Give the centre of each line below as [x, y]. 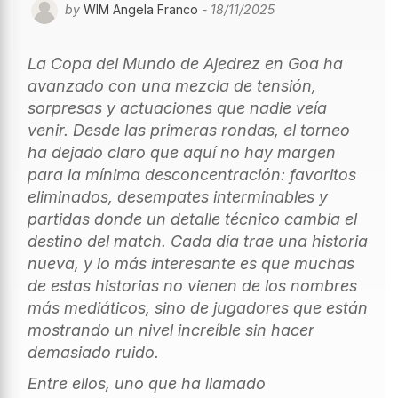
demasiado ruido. [93, 352]
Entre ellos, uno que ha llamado [147, 383]
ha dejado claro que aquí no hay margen [182, 152]
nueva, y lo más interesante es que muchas [191, 263]
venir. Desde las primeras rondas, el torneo [189, 130]
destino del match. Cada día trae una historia [198, 241]
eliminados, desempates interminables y [178, 196]
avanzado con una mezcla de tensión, [172, 85]
